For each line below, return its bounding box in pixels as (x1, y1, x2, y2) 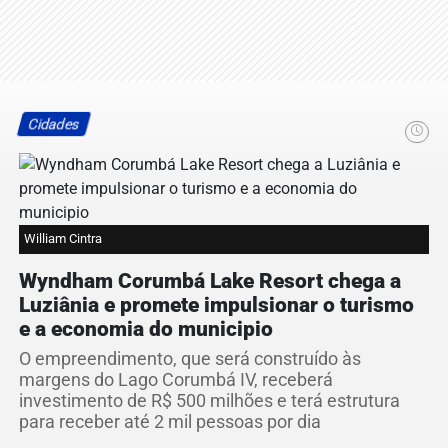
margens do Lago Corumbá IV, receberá (19, 370, 333, 391)
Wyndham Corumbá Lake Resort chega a (19, 269, 401, 294)
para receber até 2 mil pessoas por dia (19, 412, 321, 433)
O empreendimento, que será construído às (19, 349, 361, 370)
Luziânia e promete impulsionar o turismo (19, 293, 414, 318)
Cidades (26, 116, 82, 134)
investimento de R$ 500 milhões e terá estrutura (19, 391, 400, 412)
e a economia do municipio (19, 317, 273, 342)
